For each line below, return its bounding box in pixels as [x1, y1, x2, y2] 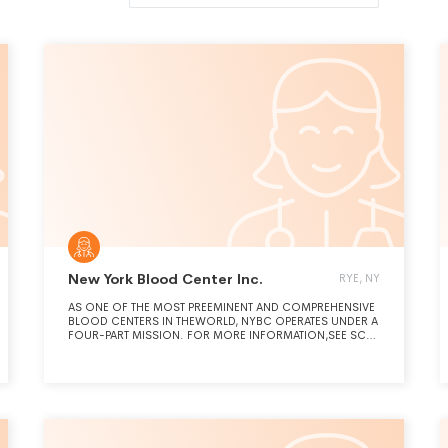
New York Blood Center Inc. [68, 270, 263, 288]
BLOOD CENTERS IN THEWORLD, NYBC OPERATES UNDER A [68, 314, 378, 328]
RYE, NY [339, 271, 380, 285]
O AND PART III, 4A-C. [68, 342, 181, 356]
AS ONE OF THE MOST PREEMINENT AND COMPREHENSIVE [68, 300, 375, 314]
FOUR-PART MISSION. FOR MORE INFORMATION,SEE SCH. [68, 328, 378, 342]
